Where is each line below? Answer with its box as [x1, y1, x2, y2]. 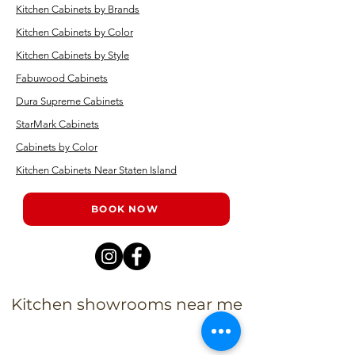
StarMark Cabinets [16, 117, 99, 130]
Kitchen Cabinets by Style [16, 48, 129, 61]
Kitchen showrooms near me [11, 294, 242, 314]
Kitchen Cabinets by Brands [16, 2, 139, 15]
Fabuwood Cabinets [16, 71, 108, 84]
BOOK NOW [91, 203, 158, 216]
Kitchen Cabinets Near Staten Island [16, 163, 177, 176]
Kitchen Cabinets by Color [16, 25, 133, 38]
